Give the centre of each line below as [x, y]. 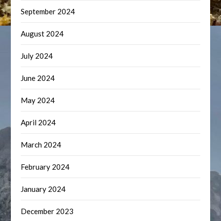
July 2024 [37, 56]
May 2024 [38, 100]
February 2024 [45, 167]
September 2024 [48, 11]
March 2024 [41, 145]
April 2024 [38, 122]
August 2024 [42, 34]
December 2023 [47, 211]
